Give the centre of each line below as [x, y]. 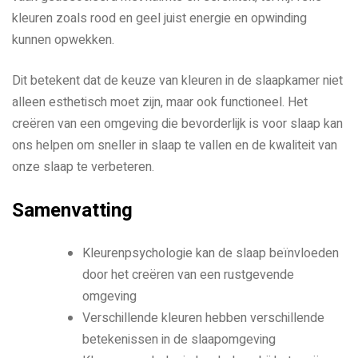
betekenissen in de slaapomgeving [179, 339]
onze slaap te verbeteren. [83, 167]
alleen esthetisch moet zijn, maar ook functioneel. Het [160, 102]
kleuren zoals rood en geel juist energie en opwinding [159, 18]
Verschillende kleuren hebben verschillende [203, 318]
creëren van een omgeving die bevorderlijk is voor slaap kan [177, 123]
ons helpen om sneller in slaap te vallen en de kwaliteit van [175, 145]
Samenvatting [72, 210]
